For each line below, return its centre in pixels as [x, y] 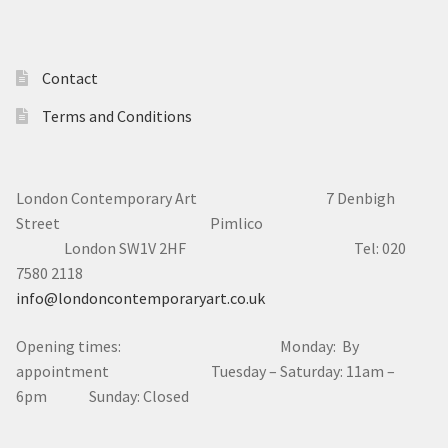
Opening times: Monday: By [187, 346]
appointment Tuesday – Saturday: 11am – [205, 371]
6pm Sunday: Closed [102, 396]
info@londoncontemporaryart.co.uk [140, 298]
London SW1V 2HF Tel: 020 [211, 248]
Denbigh [364, 198]
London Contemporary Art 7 [175, 198]
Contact [69, 78]
